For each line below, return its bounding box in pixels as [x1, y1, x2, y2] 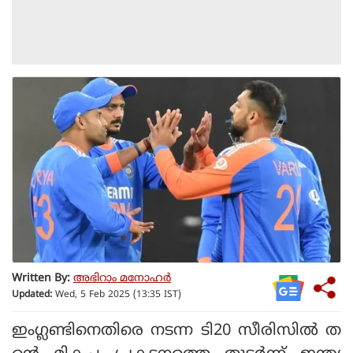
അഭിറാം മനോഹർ [73, 272, 171, 286]
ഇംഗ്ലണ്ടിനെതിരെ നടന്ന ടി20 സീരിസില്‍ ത [12, 321, 341, 341]
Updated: [12, 289, 52, 302]
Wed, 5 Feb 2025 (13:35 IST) [52, 289, 181, 302]
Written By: [12, 272, 70, 286]
